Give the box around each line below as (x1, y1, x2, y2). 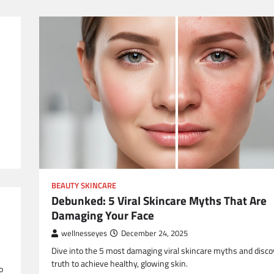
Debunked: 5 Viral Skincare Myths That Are (51, 191, 267, 210)
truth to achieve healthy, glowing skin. (51, 257, 188, 271)
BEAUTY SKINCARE (51, 180, 116, 192)
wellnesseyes (61, 228, 107, 240)
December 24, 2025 (121, 228, 188, 240)
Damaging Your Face (51, 206, 154, 224)
